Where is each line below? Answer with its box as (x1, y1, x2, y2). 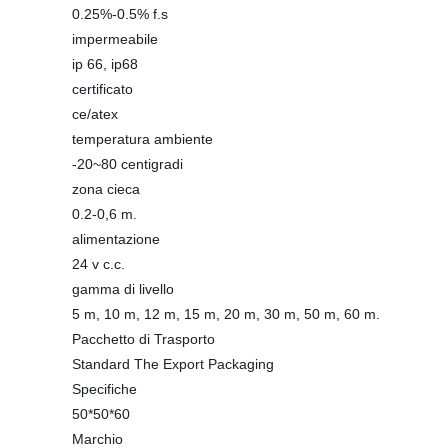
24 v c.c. (72, 256, 125, 272)
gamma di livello (72, 281, 174, 297)
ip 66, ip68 (72, 56, 138, 72)
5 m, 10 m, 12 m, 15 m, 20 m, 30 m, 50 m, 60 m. (72, 306, 380, 322)
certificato (72, 81, 133, 97)
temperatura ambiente (72, 131, 213, 147)
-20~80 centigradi (72, 156, 183, 172)
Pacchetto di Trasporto (72, 331, 215, 347)
